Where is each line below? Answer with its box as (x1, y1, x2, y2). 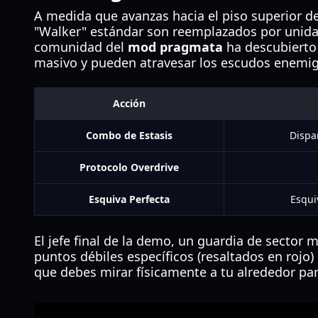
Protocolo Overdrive (79, 160, 179, 174)
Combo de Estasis (86, 128, 172, 142)
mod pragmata (128, 38, 223, 55)
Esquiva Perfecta (89, 192, 170, 206)
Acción (113, 97, 146, 110)
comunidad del (34, 38, 128, 55)
